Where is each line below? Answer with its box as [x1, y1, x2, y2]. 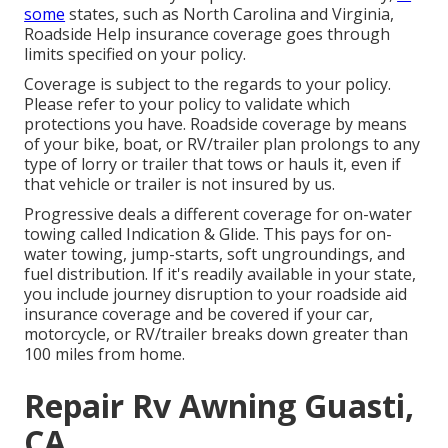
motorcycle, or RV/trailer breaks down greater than [24, 323, 409, 346]
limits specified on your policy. [24, 43, 247, 66]
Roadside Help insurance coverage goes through [24, 23, 391, 46]
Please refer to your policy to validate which [24, 93, 351, 116]
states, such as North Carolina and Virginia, [65, 3, 395, 26]
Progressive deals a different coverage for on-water [24, 203, 413, 226]
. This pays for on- [256, 223, 393, 246]
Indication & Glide [126, 223, 257, 246]
